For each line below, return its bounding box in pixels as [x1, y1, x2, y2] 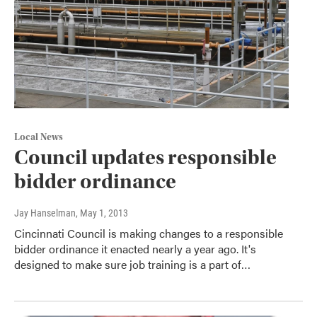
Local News [14, 132, 63, 144]
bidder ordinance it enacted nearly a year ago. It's [14, 241, 256, 258]
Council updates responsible [14, 145, 277, 171]
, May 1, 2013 [76, 207, 128, 219]
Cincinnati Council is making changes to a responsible [14, 225, 283, 242]
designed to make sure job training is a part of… [14, 256, 250, 273]
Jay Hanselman [14, 207, 76, 219]
